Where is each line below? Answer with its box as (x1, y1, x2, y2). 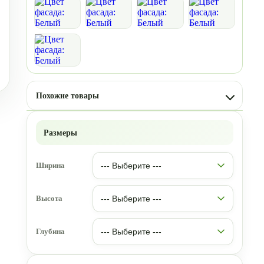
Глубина (35, 227, 65, 236)
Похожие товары (35, 91, 99, 100)
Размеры (43, 128, 77, 137)
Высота (35, 194, 62, 203)
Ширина (35, 161, 65, 170)
